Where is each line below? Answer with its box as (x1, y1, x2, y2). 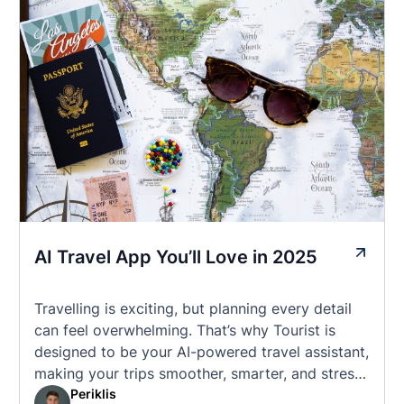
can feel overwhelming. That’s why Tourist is (34, 321, 335, 339)
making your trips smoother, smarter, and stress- (34, 364, 368, 382)
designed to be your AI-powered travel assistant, (34, 343, 369, 361)
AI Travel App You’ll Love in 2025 (34, 246, 317, 268)
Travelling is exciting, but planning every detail (34, 299, 352, 317)
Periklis (70, 386, 116, 401)
